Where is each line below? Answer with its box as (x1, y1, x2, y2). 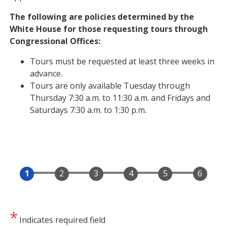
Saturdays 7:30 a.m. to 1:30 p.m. (30, 104, 147, 116)
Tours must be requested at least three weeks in (30, 56, 215, 67)
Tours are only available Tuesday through (30, 80, 191, 91)
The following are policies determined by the (10, 11, 195, 22)
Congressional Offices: (10, 35, 101, 47)
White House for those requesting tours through (10, 23, 208, 34)
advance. (30, 68, 63, 79)
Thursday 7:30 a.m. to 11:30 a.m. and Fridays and (30, 92, 211, 103)
